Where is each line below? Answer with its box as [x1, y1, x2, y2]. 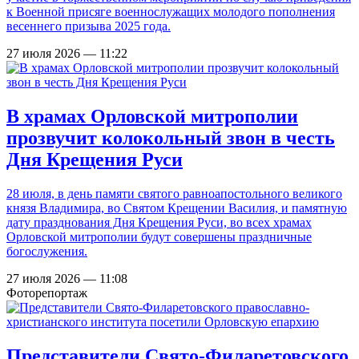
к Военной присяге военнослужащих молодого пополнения [6, 5, 335, 19]
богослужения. [6, 244, 87, 259]
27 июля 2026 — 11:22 [6, 46, 127, 61]
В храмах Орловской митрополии [6, 106, 298, 127]
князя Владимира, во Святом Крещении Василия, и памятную [6, 201, 347, 216]
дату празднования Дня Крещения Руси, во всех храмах [6, 216, 312, 230]
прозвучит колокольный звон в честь [6, 127, 335, 149]
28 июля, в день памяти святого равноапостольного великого [6, 187, 342, 201]
